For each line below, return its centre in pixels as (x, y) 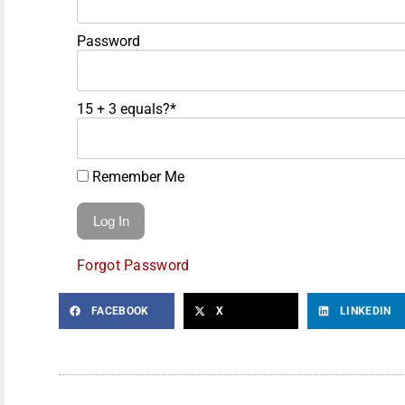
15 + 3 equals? (123, 108)
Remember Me (137, 176)
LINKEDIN (366, 311)
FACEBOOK (120, 311)
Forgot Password (133, 265)
